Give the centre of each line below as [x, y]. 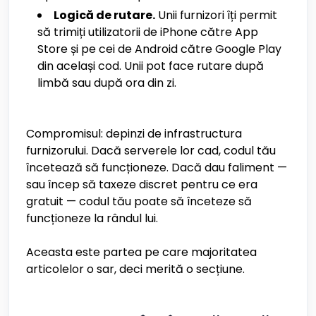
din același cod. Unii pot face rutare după [151, 66]
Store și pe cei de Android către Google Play [159, 49]
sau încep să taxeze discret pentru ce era [142, 184]
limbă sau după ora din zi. [107, 83]
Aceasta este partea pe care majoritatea [141, 252]
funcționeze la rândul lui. [92, 218]
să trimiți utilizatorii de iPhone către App [148, 32]
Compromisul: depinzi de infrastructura [134, 134]
